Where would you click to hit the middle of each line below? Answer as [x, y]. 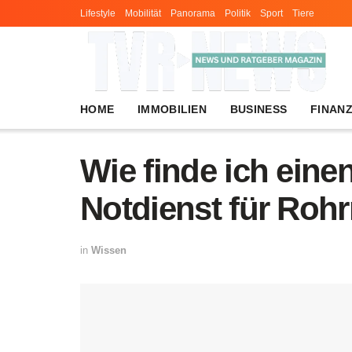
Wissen [109, 250]
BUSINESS [258, 109]
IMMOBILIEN [172, 109]
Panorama [193, 13]
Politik [238, 13]
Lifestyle [98, 13]
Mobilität [143, 13]
